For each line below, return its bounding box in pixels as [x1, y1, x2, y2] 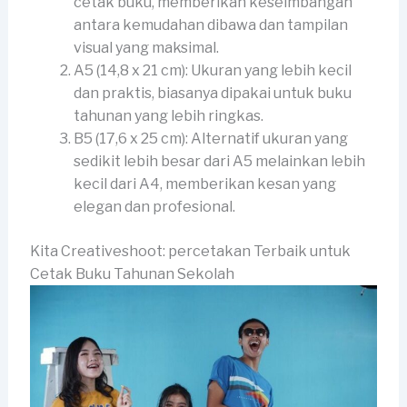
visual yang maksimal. [73, 38, 219, 56]
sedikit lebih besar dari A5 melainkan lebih [73, 152, 365, 170]
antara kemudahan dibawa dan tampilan [73, 15, 348, 34]
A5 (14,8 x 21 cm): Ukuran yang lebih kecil [73, 61, 352, 79]
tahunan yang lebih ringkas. [73, 106, 263, 124]
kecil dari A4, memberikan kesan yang [73, 174, 336, 193]
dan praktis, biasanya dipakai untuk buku [73, 84, 352, 102]
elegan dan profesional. [73, 197, 235, 215]
